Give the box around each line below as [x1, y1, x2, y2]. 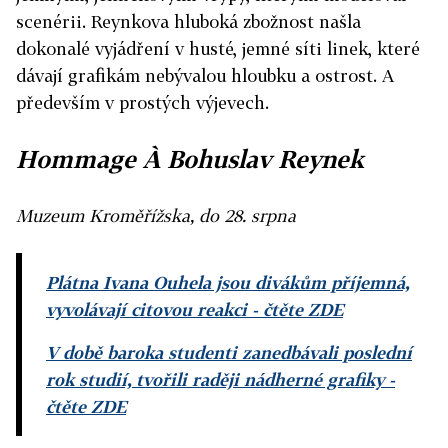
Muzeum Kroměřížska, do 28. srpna [16, 205, 296, 227]
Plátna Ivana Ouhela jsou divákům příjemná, [46, 272, 409, 294]
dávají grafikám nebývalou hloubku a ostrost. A [16, 65, 394, 87]
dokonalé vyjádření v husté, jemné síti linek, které [16, 38, 420, 60]
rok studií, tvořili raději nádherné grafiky [46, 369, 384, 391]
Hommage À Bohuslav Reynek [16, 144, 364, 174]
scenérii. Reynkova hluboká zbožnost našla [16, 11, 361, 33]
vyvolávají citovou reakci [46, 299, 247, 321]
